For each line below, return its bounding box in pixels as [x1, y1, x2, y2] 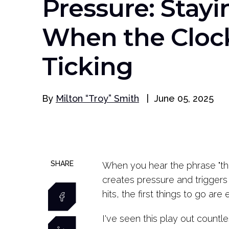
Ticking [42, 51, 133, 81]
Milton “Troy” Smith [56, 93, 139, 104]
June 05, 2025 [154, 93, 214, 104]
